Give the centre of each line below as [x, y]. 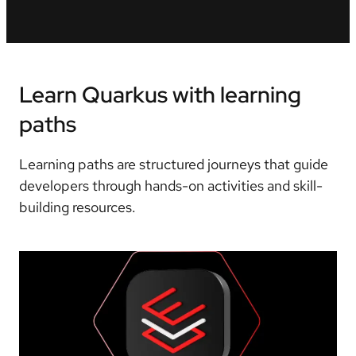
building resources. [77, 207]
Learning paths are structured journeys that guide [174, 164]
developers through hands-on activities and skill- [171, 185]
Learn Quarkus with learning [160, 94]
